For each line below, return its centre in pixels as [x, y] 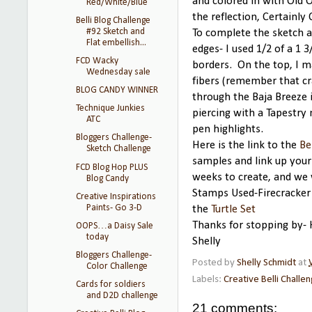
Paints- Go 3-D [114, 208]
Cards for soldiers [110, 284]
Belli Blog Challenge [113, 20]
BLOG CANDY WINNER [117, 91]
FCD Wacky [97, 61]
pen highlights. [228, 130]
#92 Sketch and [115, 31]
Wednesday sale [118, 72]
